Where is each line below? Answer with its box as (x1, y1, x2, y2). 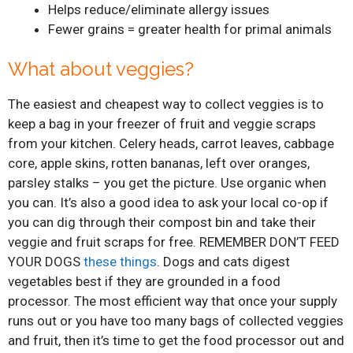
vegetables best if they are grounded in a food (8, 273, 281, 289)
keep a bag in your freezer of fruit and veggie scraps (8, 115, 316, 132)
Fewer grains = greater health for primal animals (48, 21, 332, 38)
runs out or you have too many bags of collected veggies (8, 312, 344, 329)
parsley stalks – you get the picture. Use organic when (8, 174, 326, 191)
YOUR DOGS (8, 253, 84, 269)
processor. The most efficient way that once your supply (8, 292, 337, 309)
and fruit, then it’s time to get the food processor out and (8, 332, 344, 348)
